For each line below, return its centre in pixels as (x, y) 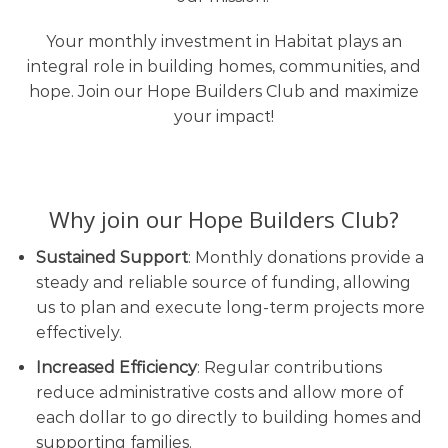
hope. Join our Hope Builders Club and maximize (224, 92)
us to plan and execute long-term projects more (230, 308)
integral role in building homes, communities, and (224, 67)
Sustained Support (111, 258)
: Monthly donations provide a (305, 258)
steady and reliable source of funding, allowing (223, 283)
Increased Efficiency (116, 367)
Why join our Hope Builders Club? (224, 220)
